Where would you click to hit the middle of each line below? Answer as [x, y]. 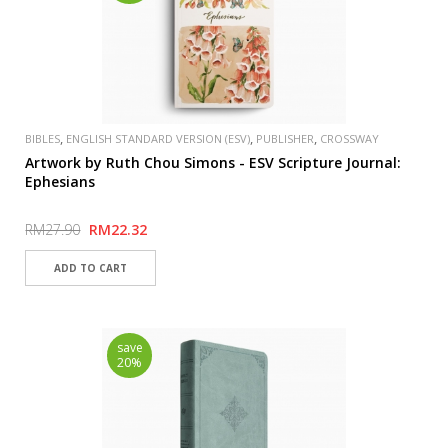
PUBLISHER [285, 138]
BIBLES [43, 138]
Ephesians [60, 181]
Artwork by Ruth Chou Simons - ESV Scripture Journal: [213, 162]
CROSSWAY [350, 138]
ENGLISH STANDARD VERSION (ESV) [158, 138]
